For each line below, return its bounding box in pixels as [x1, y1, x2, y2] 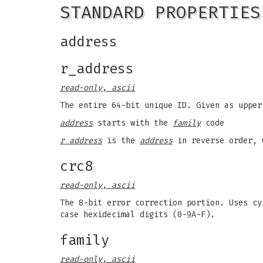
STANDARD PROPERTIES [60, 2, 261, 23]
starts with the [93, 118, 173, 128]
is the [102, 136, 140, 146]
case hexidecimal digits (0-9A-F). [60, 210, 215, 220]
